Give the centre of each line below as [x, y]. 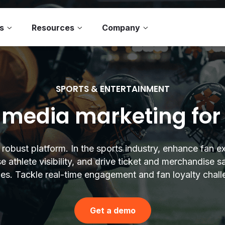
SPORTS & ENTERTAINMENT [113, 89]
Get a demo [113, 210]
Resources [53, 28]
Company [121, 28]
